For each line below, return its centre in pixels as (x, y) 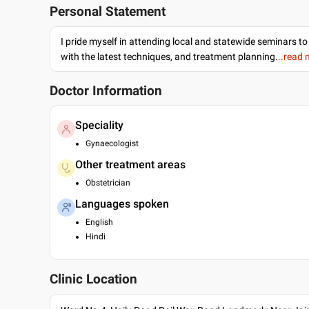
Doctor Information (106, 91)
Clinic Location (93, 279)
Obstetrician (108, 183)
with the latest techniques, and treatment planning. (169, 57)
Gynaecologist (112, 143)
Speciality (99, 125)
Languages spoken (122, 204)
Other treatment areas (130, 165)
